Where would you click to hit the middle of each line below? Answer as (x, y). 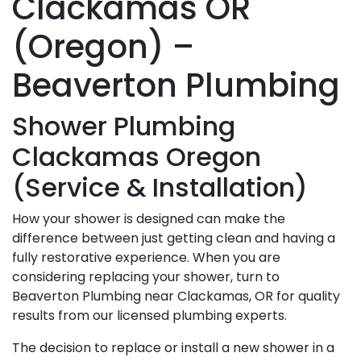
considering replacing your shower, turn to (146, 277)
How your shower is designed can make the (149, 219)
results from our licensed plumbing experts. (149, 316)
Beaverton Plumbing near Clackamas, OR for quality (176, 297)
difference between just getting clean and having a (174, 239)
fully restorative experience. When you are (146, 258)
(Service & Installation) (160, 188)
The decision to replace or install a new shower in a (173, 348)
